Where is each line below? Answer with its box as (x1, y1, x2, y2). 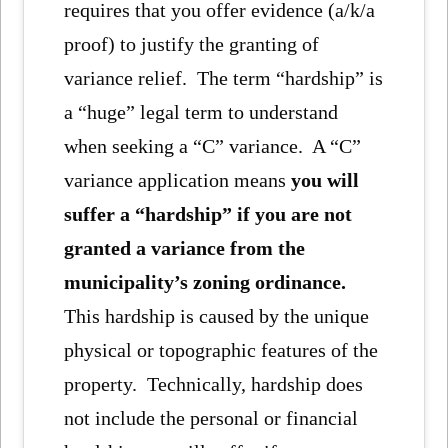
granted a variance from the (64, 237, 306, 260)
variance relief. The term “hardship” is (64, 67, 384, 90)
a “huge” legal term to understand (64, 101, 339, 124)
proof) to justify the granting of (64, 33, 320, 56)
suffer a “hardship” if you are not (64, 203, 353, 226)
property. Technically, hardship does (64, 373, 364, 396)
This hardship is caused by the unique (64, 305, 370, 328)
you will (291, 169, 360, 192)
